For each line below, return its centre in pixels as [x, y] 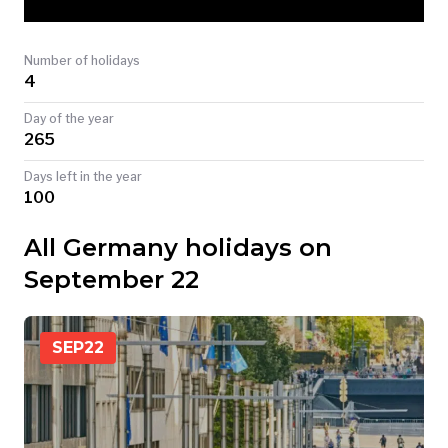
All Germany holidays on [178, 248]
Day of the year [69, 119]
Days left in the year [83, 177]
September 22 [111, 280]
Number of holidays [82, 60]
